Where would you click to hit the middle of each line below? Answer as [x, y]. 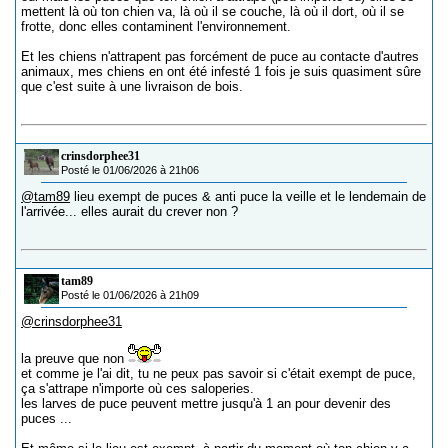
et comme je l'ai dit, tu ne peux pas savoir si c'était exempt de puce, [218, 373]
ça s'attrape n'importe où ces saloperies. [137, 388]
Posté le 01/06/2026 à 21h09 [130, 295]
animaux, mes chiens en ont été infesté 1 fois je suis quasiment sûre [221, 71]
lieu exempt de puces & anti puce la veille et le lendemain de [248, 196]
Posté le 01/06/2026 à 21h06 [130, 170]
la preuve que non [74, 358]
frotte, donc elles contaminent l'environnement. [156, 26]
